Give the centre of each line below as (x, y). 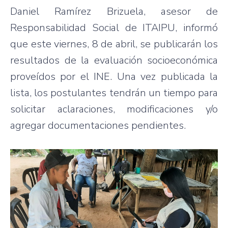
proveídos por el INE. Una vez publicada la (114, 76)
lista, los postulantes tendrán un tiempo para (114, 93)
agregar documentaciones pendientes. (98, 125)
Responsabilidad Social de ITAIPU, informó (114, 27)
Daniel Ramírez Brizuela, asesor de (114, 11)
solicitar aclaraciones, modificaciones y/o (114, 109)
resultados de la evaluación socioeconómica (114, 60)
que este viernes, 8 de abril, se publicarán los (114, 44)
